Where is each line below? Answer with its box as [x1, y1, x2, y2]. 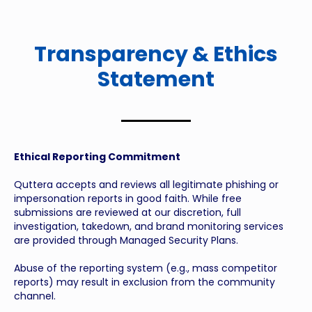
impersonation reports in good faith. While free [14, 191, 242, 205]
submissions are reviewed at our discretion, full [14, 205, 241, 219]
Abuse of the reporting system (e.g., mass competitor [14, 260, 277, 275]
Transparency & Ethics [34, 39, 278, 69]
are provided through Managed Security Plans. [14, 233, 238, 247]
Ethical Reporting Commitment [14, 149, 180, 164]
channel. [14, 288, 56, 303]
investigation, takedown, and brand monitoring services [14, 219, 283, 233]
